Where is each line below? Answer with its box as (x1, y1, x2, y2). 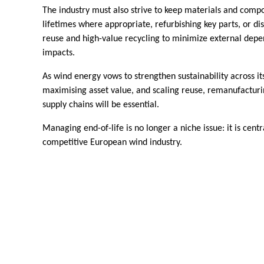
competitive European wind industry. (42, 137, 182, 147)
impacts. (42, 48, 75, 58)
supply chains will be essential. (42, 100, 159, 110)
